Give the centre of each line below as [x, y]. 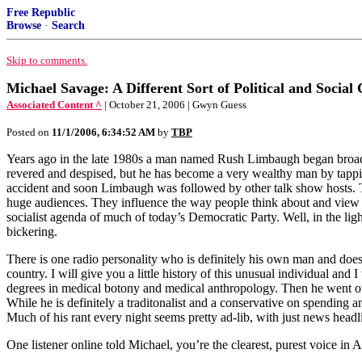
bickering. [32, 232]
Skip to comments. [47, 60]
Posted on [29, 132]
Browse [24, 25]
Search [68, 25]
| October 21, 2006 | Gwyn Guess [175, 105]
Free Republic [41, 13]
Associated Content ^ [54, 105]
